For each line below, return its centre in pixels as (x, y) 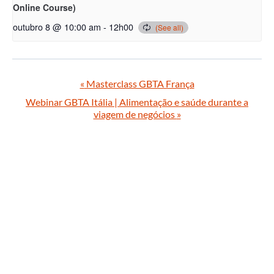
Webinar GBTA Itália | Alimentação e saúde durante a (137, 102)
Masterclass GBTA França (139, 83)
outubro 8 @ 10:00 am (57, 26)
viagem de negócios (135, 114)
